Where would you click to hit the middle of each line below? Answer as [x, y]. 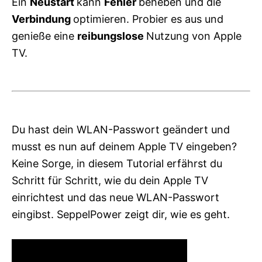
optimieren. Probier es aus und [148, 19]
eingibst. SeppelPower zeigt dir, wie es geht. [121, 215]
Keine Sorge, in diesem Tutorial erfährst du [117, 164]
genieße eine [44, 36]
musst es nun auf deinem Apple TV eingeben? [124, 147]
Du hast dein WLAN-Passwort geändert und [121, 130]
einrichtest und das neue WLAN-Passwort [116, 198]
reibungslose [112, 36]
